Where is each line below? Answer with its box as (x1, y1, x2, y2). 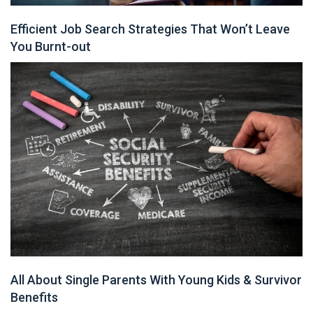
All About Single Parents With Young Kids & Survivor (10, 272, 302, 288)
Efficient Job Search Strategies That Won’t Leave (10, 21, 290, 36)
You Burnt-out (10, 38, 91, 54)
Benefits (10, 290, 61, 305)
